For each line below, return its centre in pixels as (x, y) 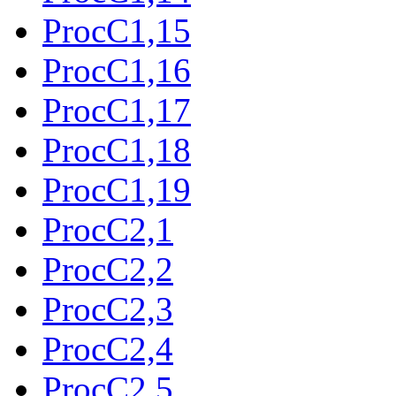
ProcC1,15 (117, 30)
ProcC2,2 (108, 269)
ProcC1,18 (117, 149)
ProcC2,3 (108, 308)
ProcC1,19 (117, 189)
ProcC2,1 (108, 229)
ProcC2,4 (108, 348)
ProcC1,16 (117, 70)
